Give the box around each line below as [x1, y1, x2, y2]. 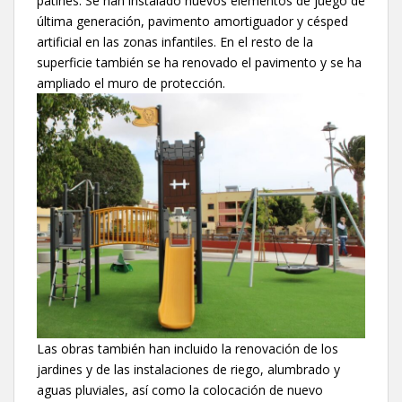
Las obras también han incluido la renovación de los [37, 339, 338, 357]
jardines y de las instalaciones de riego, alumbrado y [37, 360, 340, 378]
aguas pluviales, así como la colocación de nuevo [37, 380, 323, 398]
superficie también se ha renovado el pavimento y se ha [37, 54, 362, 71]
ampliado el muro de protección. [37, 74, 225, 92]
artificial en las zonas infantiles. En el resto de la [37, 33, 313, 50]
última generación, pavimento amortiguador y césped [37, 13, 348, 30]
